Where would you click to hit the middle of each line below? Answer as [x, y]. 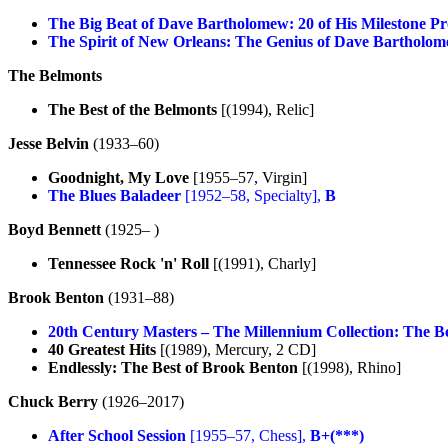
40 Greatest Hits [102, 349]
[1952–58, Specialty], [253, 195]
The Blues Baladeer [114, 195]
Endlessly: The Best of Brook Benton [173, 367]
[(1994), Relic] [265, 109]
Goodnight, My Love [118, 177]
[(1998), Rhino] [349, 367]
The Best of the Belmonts [132, 109]
